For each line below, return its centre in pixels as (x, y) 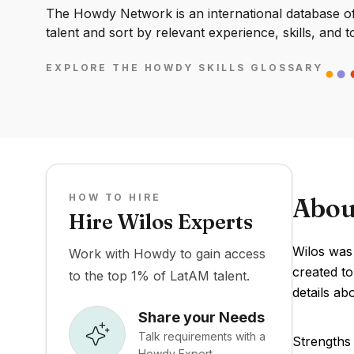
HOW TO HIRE (115, 197)
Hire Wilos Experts (161, 222)
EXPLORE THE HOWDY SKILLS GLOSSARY (185, 68)
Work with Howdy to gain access (167, 254)
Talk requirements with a (202, 336)
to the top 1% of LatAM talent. (159, 276)
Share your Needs (201, 317)
